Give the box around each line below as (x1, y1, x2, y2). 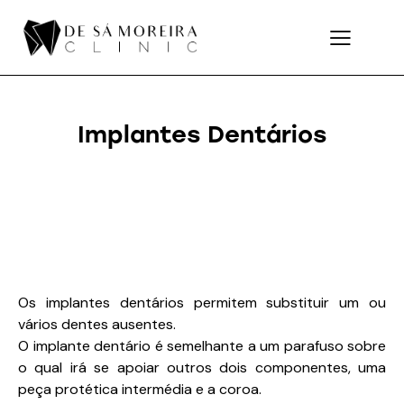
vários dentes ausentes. (18, 314, 176, 334)
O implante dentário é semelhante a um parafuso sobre (18, 335, 386, 355)
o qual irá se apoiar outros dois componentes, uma (18, 357, 386, 377)
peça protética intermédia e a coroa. (18, 379, 262, 399)
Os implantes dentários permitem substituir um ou (18, 292, 386, 312)
